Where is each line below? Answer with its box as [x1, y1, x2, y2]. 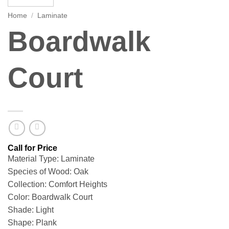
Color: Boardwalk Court [8, 193, 93, 202]
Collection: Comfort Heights [8, 180, 107, 189]
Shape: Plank [8, 218, 57, 227]
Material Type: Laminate [8, 154, 95, 164]
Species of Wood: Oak [8, 167, 88, 176]
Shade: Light [8, 205, 54, 215]
